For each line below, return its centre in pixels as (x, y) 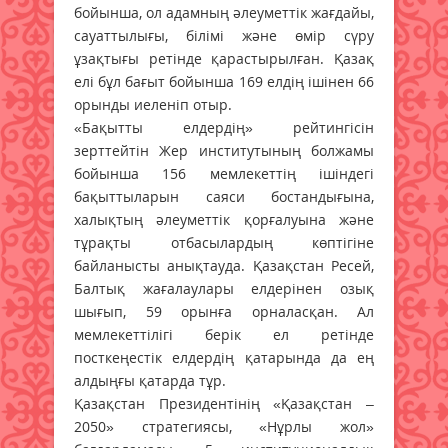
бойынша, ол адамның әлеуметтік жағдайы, (224, 12)
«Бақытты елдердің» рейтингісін (224, 127)
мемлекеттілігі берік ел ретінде (224, 334)
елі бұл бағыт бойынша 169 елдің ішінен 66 (224, 81)
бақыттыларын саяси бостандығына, (224, 196)
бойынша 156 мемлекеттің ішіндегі (224, 173)
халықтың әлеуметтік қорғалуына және (224, 219)
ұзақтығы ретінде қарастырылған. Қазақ (224, 58)
